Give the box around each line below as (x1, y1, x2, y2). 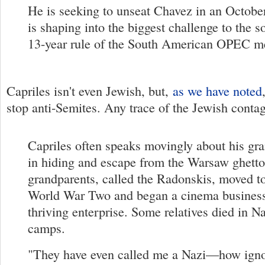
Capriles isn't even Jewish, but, (7, 82, 173, 99)
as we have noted (173, 82, 262, 99)
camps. (28, 219, 65, 237)
